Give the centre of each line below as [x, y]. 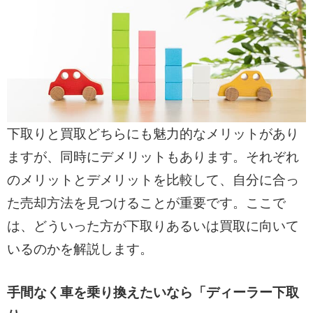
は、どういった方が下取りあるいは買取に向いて [153, 226]
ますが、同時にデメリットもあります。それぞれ [153, 157]
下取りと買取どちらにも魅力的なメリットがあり [153, 134]
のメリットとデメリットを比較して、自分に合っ [153, 180]
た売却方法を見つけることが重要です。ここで [146, 203]
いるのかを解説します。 [80, 249]
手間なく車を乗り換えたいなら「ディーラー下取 [153, 293]
